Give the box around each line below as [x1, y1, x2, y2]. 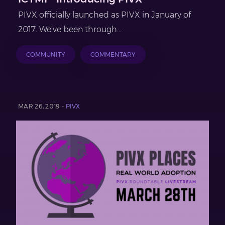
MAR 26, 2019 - [18, 102, 66, 110]
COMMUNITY [26, 50, 65, 58]
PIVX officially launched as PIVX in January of [18, 10, 191, 20]
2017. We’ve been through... [18, 24, 122, 34]
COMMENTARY [90, 50, 136, 58]
